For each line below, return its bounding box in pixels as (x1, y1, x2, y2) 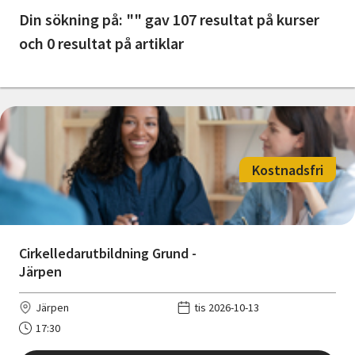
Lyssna (36, 112, 77, 130)
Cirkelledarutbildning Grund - (19, 244, 197, 263)
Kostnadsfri (252, 160, 323, 179)
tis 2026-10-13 (194, 300, 259, 315)
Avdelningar (13, 43, 90, 61)
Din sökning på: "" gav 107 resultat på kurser (19, 10, 319, 30)
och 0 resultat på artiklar (19, 33, 184, 54)
